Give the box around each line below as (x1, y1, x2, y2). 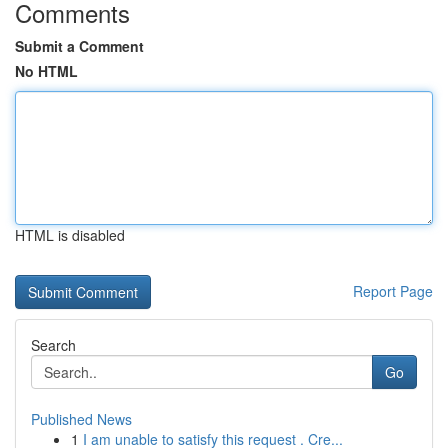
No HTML (15, 61, 78, 81)
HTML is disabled (15, 225, 125, 245)
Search (31, 335, 76, 355)
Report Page (353, 281, 433, 301)
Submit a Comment (15, 36, 144, 56)
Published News (31, 409, 132, 429)
